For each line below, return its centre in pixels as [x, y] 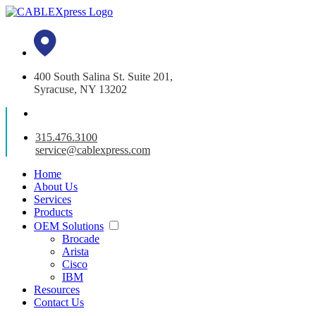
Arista [75, 251]
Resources [57, 290]
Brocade [81, 239]
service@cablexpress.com [93, 150]
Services [53, 199]
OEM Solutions [69, 226]
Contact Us [59, 302]
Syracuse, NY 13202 [80, 89]
